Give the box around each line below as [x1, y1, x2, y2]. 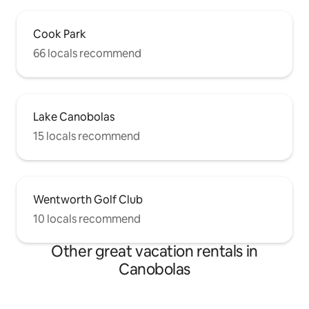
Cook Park [33, 26, 86, 41]
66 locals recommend [33, 46, 141, 61]
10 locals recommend [33, 211, 141, 226]
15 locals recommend [33, 128, 140, 143]
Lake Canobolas [33, 109, 114, 124]
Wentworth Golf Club [33, 192, 143, 207]
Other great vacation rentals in [51, 241, 258, 261]
